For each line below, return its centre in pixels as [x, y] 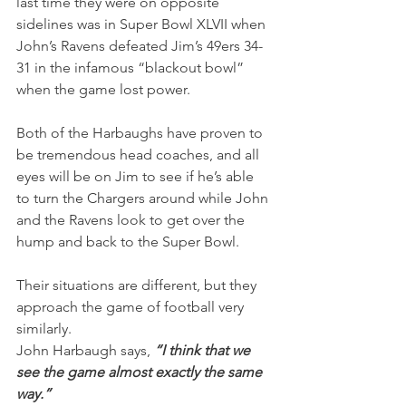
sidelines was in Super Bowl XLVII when [143, 24]
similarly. [44, 329]
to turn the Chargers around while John [144, 198]
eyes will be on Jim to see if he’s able [137, 176]
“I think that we [202, 350]
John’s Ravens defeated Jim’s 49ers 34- [140, 46]
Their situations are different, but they [138, 285]
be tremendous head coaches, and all [140, 155]
